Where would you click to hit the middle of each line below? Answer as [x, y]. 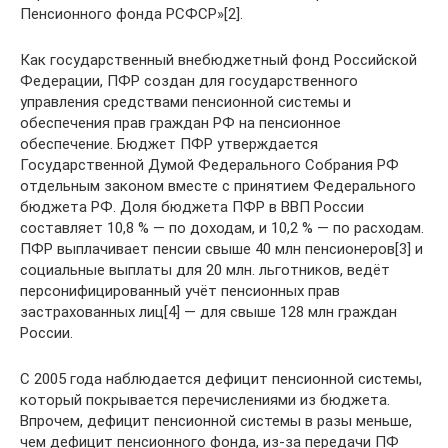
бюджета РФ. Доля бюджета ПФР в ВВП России [192, 207]
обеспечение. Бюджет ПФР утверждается [169, 144]
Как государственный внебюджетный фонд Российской [218, 60]
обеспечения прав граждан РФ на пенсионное [180, 123]
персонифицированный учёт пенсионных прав [180, 291]
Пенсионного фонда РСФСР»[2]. [131, 14]
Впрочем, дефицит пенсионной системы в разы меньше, [216, 421]
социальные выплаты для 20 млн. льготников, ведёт [205, 270]
